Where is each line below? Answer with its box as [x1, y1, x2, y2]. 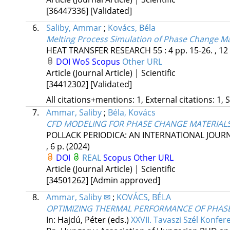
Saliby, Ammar [46, 22, 102, 34]
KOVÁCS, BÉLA [116, 191, 171, 203]
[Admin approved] [90, 175, 160, 186]
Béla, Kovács [107, 107, 156, 119]
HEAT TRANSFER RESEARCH [46, 45, 151, 56]
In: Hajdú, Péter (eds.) [46, 214, 131, 226]
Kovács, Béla [107, 22, 156, 34]
